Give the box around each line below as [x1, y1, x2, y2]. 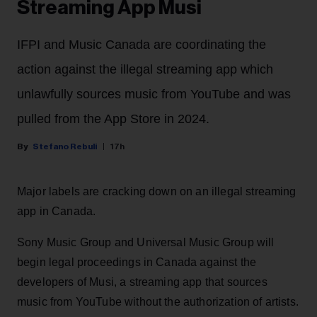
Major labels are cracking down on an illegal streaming [17, 185, 296, 198]
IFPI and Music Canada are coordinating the [17, 38, 266, 52]
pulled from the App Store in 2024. [17, 112, 209, 127]
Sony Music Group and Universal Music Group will [17, 236, 275, 249]
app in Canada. [17, 205, 96, 218]
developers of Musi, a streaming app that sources [17, 276, 267, 289]
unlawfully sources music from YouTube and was [17, 87, 291, 102]
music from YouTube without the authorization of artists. [17, 296, 299, 309]
